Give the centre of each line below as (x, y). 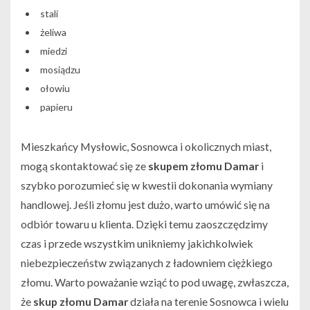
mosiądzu (60, 70)
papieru (56, 107)
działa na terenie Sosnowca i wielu (208, 302)
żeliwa (53, 33)
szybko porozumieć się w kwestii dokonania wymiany (147, 185)
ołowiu (55, 89)
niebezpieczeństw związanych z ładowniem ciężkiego (147, 263)
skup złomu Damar (81, 302)
